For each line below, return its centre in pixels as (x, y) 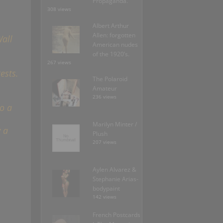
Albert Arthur (111, 26)
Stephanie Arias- (115, 179)
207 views (105, 142)
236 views (105, 97)
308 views (59, 9)
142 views (105, 197)
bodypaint (106, 189)
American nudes (115, 45)
